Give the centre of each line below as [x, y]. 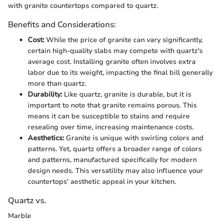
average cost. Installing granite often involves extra [112, 61]
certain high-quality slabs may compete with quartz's [115, 51]
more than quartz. [57, 83]
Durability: [45, 94]
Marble [20, 216]
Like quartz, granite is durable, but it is [127, 94]
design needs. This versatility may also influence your [115, 170]
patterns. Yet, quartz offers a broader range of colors [115, 149]
